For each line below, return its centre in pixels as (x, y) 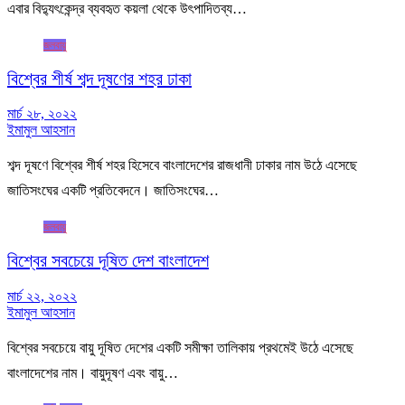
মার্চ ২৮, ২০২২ (42, 114)
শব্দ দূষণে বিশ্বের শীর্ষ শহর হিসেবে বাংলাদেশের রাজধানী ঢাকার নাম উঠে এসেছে (182, 165)
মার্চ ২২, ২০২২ (42, 296)
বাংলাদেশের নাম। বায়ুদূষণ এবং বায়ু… (93, 372)
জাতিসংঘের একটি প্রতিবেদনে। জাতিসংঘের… (113, 191)
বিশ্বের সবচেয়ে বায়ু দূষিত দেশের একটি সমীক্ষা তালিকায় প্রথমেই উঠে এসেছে (180, 347)
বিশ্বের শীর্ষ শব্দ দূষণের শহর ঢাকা (99, 79)
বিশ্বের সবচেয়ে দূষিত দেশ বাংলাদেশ (108, 261)
